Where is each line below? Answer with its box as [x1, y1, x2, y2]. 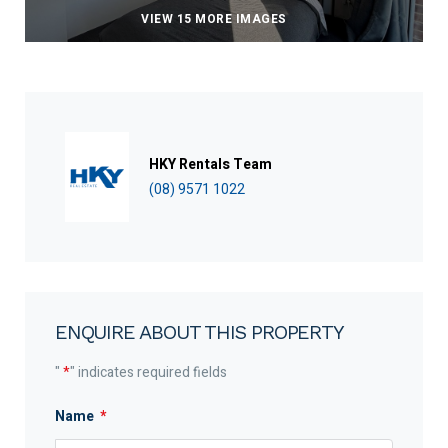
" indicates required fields [70, 361, 227, 383]
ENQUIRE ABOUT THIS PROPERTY [55, 319, 344, 344]
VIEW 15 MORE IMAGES [141, 9, 287, 28]
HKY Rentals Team [148, 153, 272, 175]
